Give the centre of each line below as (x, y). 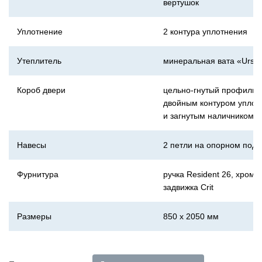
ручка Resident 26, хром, (210, 174)
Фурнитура (38, 174)
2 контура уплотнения (205, 32)
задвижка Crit (188, 187)
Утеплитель (39, 61)
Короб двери (41, 90)
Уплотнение (40, 32)
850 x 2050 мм (191, 216)
